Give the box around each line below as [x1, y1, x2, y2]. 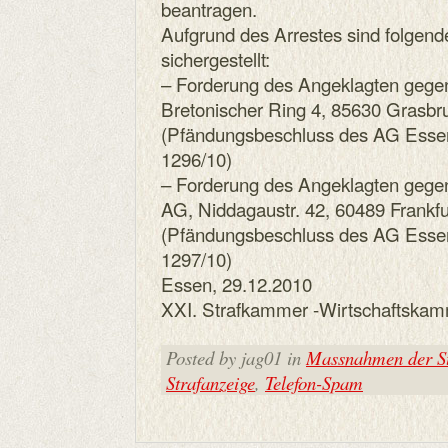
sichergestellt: [161, 45, 270, 72]
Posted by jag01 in [166, 345, 306, 370]
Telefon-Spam [265, 370, 363, 395]
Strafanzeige [166, 370, 255, 395]
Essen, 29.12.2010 [161, 270, 312, 297]
